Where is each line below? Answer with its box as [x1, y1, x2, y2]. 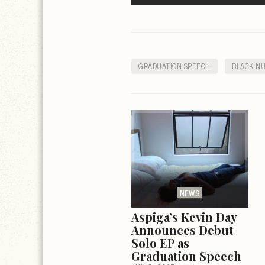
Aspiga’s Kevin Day [131, 208, 237, 225]
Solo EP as [131, 234, 189, 251]
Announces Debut [131, 221, 234, 238]
